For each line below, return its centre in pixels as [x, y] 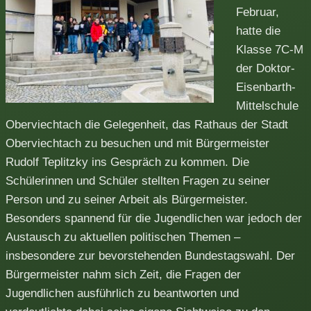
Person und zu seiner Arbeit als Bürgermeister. [127, 199]
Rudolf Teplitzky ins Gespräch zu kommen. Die [127, 162]
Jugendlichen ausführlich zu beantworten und [122, 293]
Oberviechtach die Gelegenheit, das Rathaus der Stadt [147, 124]
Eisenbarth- [266, 87]
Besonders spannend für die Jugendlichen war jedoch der [154, 218]
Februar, [258, 12]
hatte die [258, 31]
